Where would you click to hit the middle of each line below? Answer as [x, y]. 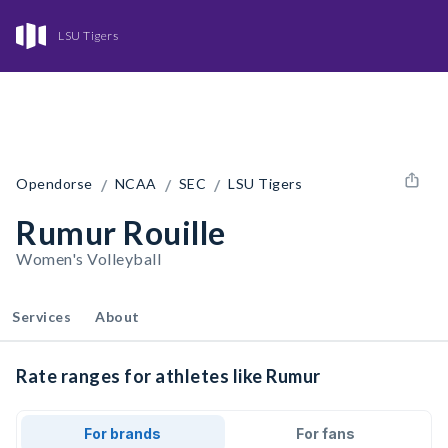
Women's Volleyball [88, 258]
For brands [123, 433]
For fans [325, 433]
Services [41, 316]
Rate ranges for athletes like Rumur [168, 376]
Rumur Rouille [121, 232]
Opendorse [54, 183]
